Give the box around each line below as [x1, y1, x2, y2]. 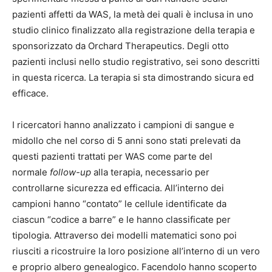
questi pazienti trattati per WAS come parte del [12, 150, 212, 162]
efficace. [12, 87, 49, 99]
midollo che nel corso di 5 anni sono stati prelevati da [12, 134, 240, 146]
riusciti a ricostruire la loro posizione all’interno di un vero [12, 245, 260, 257]
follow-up [50, 166, 91, 178]
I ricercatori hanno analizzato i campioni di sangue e [12, 118, 234, 131]
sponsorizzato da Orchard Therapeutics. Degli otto [12, 39, 229, 52]
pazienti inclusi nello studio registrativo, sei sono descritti [12, 55, 260, 67]
